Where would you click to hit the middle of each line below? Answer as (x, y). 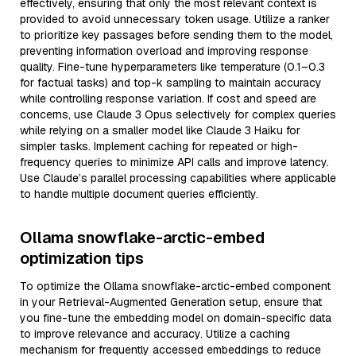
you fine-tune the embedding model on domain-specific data (176, 318)
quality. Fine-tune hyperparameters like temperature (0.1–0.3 (172, 67)
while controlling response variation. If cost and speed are (168, 99)
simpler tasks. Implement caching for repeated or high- (159, 146)
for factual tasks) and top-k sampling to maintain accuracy (171, 83)
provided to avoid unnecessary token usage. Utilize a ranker (175, 19)
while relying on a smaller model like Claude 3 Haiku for (160, 130)
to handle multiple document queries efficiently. (139, 194)
